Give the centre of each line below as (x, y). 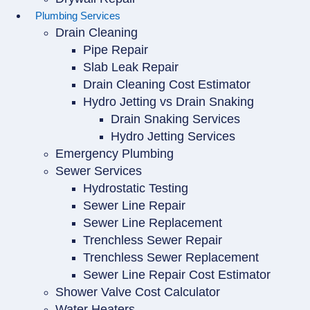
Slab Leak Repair (131, 67)
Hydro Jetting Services (173, 136)
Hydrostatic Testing (136, 188)
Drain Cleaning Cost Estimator (167, 84)
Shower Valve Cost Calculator (138, 292)
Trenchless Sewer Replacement (171, 257)
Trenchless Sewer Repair (153, 240)
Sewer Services (99, 171)
